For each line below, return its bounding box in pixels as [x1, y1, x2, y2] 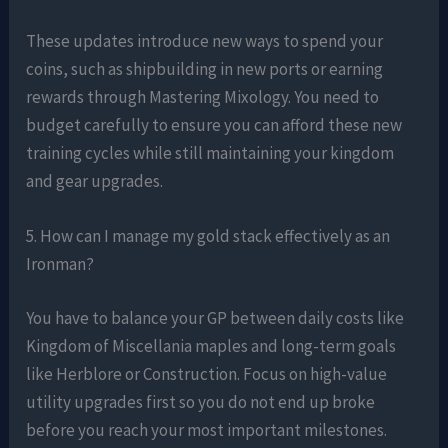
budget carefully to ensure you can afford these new [26, 113, 403, 136]
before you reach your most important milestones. [26, 418, 388, 441]
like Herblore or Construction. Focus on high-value [26, 362, 388, 385]
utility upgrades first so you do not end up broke [26, 390, 376, 413]
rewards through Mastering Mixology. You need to [26, 85, 380, 108]
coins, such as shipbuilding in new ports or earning [26, 57, 384, 80]
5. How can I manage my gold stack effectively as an [26, 225, 391, 248]
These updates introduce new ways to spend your [26, 29, 384, 52]
